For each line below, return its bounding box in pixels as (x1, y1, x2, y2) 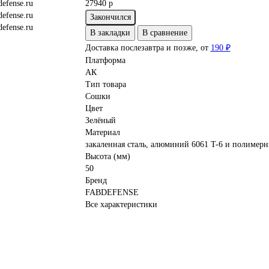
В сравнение (142, 28, 187, 38)
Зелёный (85, 116, 116, 125)
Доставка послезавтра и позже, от (85, 43, 211, 53)
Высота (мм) (85, 152, 130, 162)
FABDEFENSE (85, 188, 139, 198)
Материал (85, 128, 120, 138)
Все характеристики (85, 200, 157, 210)
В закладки (89, 28, 130, 38)
